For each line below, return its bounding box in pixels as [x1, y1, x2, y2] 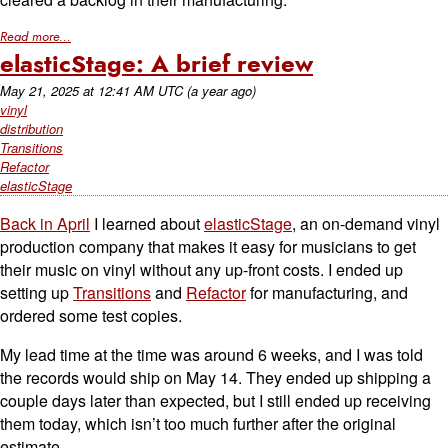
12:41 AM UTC [98, 81, 183, 100]
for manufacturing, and [246, 281, 408, 304]
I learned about [90, 212, 204, 235]
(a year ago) [187, 81, 256, 100]
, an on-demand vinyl [292, 212, 440, 235]
